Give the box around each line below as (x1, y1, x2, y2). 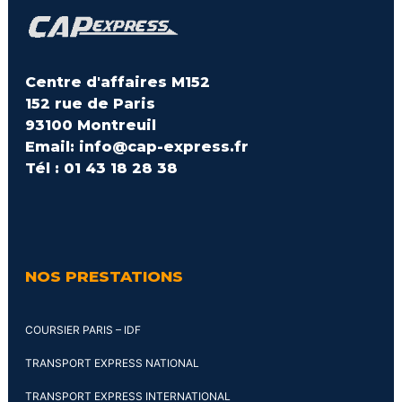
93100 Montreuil (25, 117, 156, 134)
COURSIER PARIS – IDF (25, 323, 141, 336)
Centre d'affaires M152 (25, 74, 210, 91)
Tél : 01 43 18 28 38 (25, 160, 178, 177)
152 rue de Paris (25, 95, 155, 112)
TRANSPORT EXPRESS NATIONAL (25, 356, 199, 370)
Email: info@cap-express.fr (25, 138, 249, 155)
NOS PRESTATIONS (25, 267, 183, 285)
